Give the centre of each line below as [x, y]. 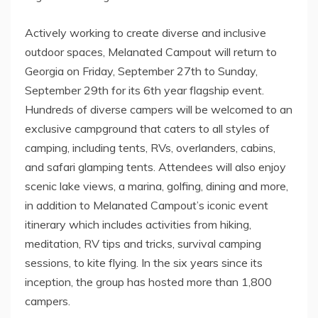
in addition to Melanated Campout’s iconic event [147, 205]
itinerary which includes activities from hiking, [138, 224]
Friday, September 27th [142, 71]
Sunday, [238, 71]
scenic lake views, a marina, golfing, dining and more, [157, 186]
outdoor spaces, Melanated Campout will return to [151, 51]
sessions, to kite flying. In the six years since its [144, 262]
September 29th [67, 90]
